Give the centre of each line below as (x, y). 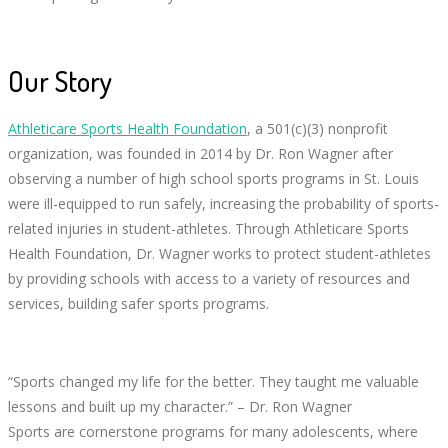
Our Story (60, 81)
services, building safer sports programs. (138, 304)
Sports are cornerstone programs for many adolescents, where (213, 432)
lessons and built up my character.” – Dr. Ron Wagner (180, 407)
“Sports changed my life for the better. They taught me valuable (213, 382)
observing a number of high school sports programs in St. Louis (213, 179)
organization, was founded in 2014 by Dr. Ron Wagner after (200, 154)
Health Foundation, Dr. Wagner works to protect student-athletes (219, 254)
